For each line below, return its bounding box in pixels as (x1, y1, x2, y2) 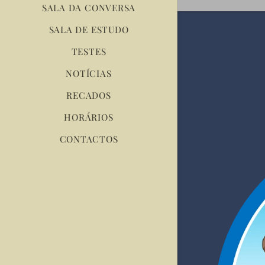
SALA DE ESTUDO (49, 24, 129, 35)
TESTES (71, 46, 106, 57)
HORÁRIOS (64, 111, 114, 123)
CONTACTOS (59, 133, 118, 145)
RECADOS (66, 89, 111, 101)
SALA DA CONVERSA (41, 2, 136, 14)
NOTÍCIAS (66, 67, 112, 79)
